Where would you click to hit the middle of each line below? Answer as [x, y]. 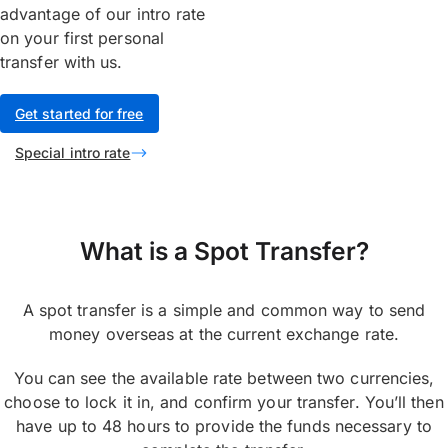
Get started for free [79, 113]
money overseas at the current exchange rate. [224, 334]
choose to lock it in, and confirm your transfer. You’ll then [224, 402]
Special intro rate [73, 152]
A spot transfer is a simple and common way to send [224, 310]
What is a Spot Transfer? [224, 251]
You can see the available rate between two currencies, [224, 378]
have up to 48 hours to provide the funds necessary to [224, 426]
